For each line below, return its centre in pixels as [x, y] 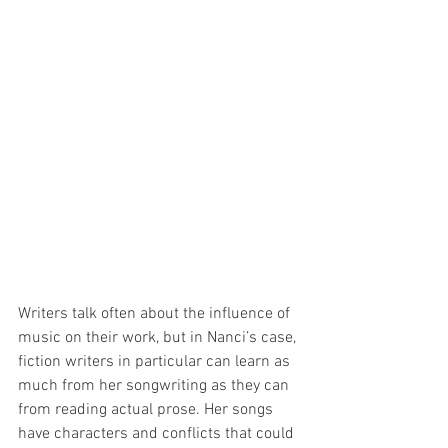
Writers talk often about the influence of [156, 313]
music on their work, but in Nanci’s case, [159, 337]
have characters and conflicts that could [158, 433]
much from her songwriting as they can [155, 385]
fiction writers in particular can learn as [156, 361]
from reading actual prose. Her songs [147, 409]
